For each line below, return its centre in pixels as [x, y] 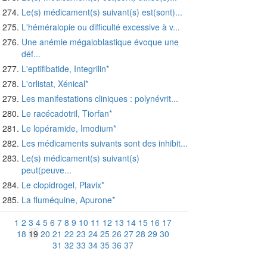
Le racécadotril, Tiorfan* [67, 114]
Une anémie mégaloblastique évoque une [100, 42]
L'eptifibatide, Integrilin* [65, 69]
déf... [31, 54]
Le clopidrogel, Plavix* [63, 185]
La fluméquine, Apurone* [68, 200]
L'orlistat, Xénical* [55, 84]
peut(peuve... [46, 170]
